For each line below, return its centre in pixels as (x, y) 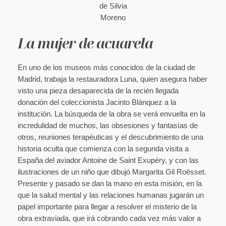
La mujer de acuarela (85, 43)
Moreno (113, 18)
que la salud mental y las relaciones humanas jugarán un (110, 195)
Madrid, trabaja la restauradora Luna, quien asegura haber (112, 79)
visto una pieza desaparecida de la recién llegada (98, 91)
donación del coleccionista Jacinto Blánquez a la (97, 103)
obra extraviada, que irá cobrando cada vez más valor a (109, 219)
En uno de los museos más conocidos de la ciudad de (106, 68)
